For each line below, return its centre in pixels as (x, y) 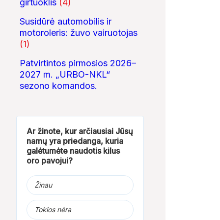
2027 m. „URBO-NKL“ (65, 74)
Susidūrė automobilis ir (65, 21)
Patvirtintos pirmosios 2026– (78, 63)
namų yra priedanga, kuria (75, 141)
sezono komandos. (58, 85)
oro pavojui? (49, 160)
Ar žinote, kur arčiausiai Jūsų (80, 131)
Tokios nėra (53, 209)
